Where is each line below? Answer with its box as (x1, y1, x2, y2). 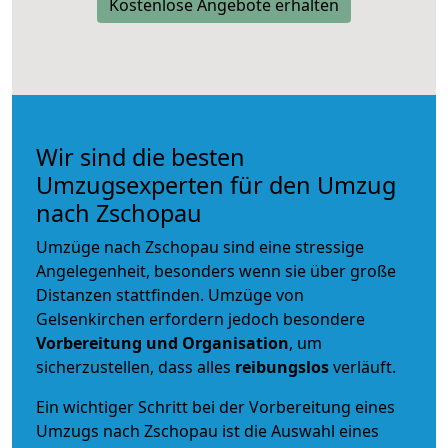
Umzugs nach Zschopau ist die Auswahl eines (36, 419, 379, 442)
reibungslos (235, 355, 329, 378)
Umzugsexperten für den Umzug (36, 168, 396, 201)
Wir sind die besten (36, 140, 245, 173)
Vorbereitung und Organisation (36, 331, 289, 354)
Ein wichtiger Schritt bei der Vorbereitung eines (36, 395, 395, 418)
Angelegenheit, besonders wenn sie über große (36, 259, 396, 282)
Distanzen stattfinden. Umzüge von (36, 283, 304, 306)
